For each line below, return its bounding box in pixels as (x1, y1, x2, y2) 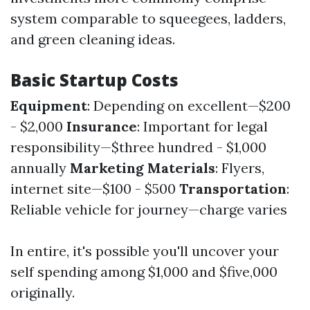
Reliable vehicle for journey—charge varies (10, 201, 287, 218)
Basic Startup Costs (10, 69, 179, 91)
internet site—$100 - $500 (10, 180, 179, 197)
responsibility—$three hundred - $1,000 (10, 138, 266, 156)
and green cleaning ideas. (10, 30, 175, 48)
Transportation (179, 180, 286, 197)
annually (10, 159, 70, 176)
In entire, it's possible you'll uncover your (10, 242, 279, 259)
